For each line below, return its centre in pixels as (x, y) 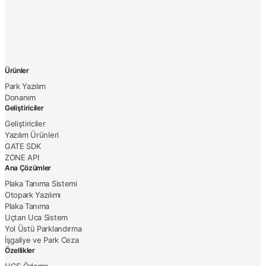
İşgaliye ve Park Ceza (42, 240)
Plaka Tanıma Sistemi (41, 183)
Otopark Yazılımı (33, 194)
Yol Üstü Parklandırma (43, 228)
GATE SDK (23, 146)
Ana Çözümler (28, 167)
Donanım (20, 97)
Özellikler (20, 250)
